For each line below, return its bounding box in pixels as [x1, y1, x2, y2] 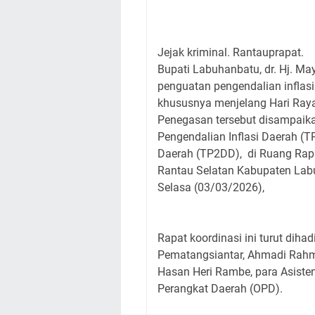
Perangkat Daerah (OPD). [157, 282, 283, 295]
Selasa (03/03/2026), [157, 181, 264, 194]
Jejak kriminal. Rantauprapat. [157, 46, 307, 59]
